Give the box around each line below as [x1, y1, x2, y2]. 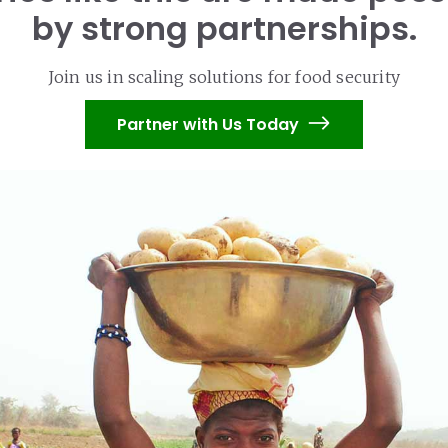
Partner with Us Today [117, 113, 299, 136]
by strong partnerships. [31, 6, 417, 51]
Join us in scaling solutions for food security [47, 67, 401, 87]
